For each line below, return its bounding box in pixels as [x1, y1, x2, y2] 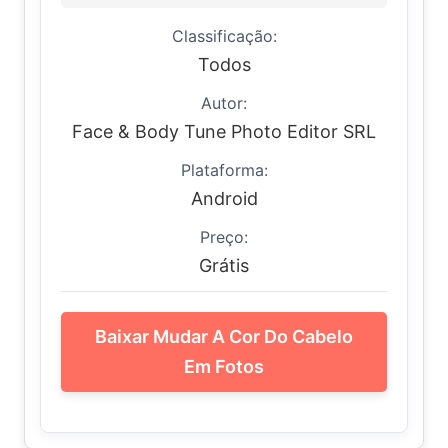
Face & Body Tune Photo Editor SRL [72, 121, 376, 142]
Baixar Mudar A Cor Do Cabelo [95, 326, 353, 347]
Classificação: [171, 26, 277, 46]
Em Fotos [184, 356, 264, 377]
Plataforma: [180, 160, 268, 180]
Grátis [199, 255, 249, 276]
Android [190, 188, 258, 209]
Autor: [201, 93, 247, 113]
